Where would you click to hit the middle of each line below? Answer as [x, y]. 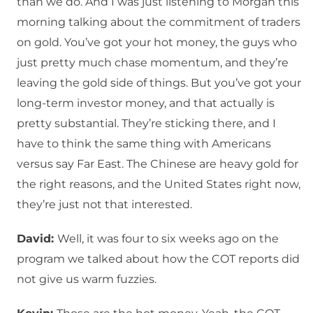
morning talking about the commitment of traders [159, 22]
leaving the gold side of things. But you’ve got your [159, 83]
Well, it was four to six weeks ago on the [168, 239]
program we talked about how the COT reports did [158, 259]
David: [37, 239]
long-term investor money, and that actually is [146, 103]
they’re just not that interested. [104, 205]
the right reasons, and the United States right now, [159, 184]
